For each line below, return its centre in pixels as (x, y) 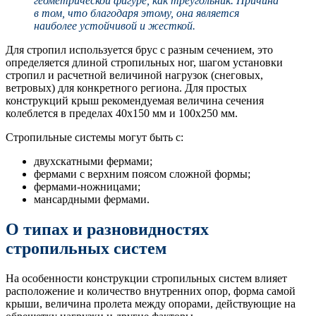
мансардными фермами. (92, 200)
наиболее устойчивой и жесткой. (115, 26)
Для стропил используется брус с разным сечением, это (139, 50)
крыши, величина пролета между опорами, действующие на (151, 304)
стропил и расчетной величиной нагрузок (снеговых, (134, 75)
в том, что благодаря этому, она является (136, 13)
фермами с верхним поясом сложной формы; (142, 174)
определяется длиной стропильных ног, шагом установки (144, 63)
